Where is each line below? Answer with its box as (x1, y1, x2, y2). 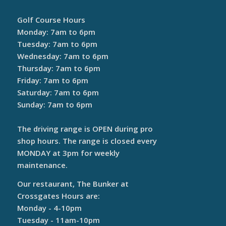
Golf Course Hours (17, 15, 85, 25)
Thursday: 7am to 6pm (17, 63, 100, 73)
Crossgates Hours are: (17, 190, 100, 201)
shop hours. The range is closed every (17, 136, 157, 146)
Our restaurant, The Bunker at (17, 178, 129, 189)
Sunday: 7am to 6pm (17, 99, 92, 109)
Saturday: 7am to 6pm (17, 87, 99, 97)
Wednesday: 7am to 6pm (17, 51, 108, 61)
